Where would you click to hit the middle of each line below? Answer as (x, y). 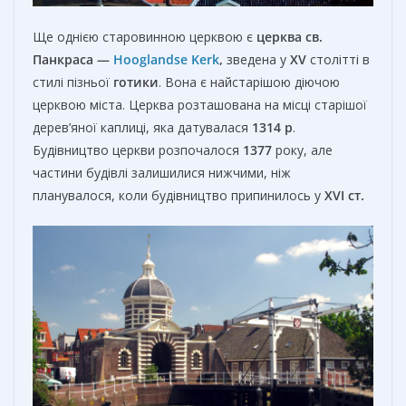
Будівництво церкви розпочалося (138, 150)
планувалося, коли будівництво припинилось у (179, 196)
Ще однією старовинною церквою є (145, 37)
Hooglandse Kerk (166, 60)
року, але (302, 150)
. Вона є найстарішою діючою (249, 82)
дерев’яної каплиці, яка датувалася (142, 128)
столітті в (338, 60)
